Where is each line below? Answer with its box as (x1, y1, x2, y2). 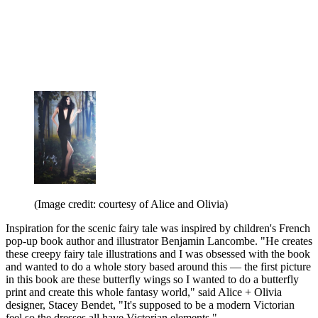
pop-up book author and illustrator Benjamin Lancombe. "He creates (6, 234, 312, 247)
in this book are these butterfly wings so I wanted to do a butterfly (6, 273, 299, 285)
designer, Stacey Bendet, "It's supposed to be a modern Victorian (6, 298, 295, 311)
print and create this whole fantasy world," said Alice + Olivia (6, 285, 282, 298)
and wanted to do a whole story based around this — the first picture (6, 260, 311, 273)
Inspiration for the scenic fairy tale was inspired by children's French (6, 221, 310, 234)
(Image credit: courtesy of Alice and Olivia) (34, 197, 228, 210)
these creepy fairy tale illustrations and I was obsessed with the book (6, 247, 310, 260)
